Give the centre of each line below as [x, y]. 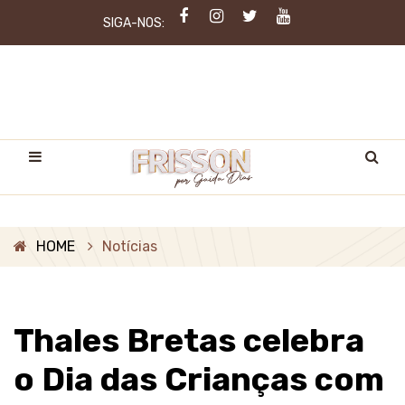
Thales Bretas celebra [189, 340]
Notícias [130, 246]
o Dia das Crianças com [199, 379]
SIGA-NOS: [133, 23]
